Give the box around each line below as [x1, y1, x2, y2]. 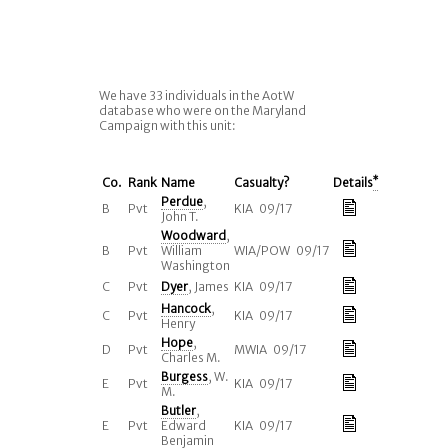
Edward [160, 418, 206, 433]
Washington [160, 258, 230, 273]
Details [332, 175, 373, 190]
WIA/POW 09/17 [233, 243, 329, 258]
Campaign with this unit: [98, 118, 236, 133]
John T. [160, 209, 199, 224]
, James [187, 279, 229, 294]
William [160, 243, 202, 258]
